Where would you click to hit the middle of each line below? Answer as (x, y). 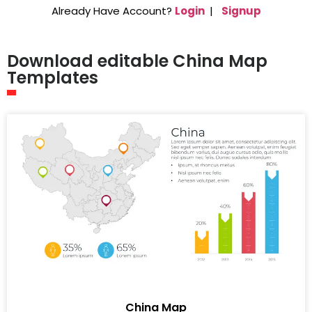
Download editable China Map (137, 61)
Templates (53, 78)
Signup (241, 11)
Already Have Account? (113, 11)
